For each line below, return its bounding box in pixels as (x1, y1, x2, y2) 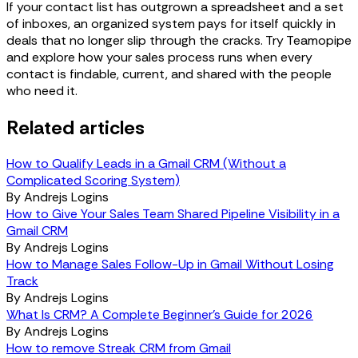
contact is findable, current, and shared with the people (6, 65, 332, 82)
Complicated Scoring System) (6, 172, 180, 189)
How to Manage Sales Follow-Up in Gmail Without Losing (6, 256, 334, 273)
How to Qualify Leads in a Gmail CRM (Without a (6, 155, 286, 173)
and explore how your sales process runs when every (6, 48, 312, 66)
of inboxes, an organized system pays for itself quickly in (6, 14, 336, 32)
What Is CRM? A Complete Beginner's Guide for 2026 (6, 306, 313, 324)
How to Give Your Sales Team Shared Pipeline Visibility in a (6, 205, 340, 223)
